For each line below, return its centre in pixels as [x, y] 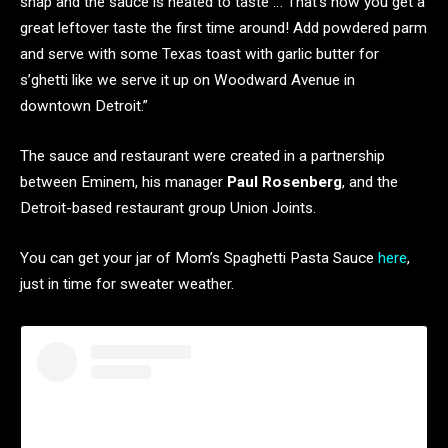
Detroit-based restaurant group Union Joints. [170, 207]
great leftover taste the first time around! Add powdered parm [223, 28]
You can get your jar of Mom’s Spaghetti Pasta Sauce [199, 257]
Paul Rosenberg [284, 181]
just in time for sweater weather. [131, 283]
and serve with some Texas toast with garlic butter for [199, 54]
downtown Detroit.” [84, 106]
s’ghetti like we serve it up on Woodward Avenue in [187, 80]
